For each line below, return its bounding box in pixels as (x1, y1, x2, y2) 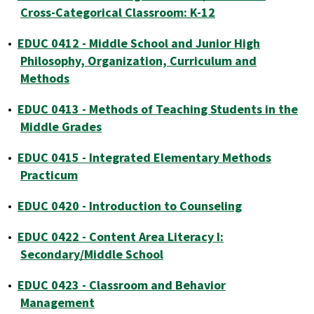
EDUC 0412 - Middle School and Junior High (18, 35, 260, 51)
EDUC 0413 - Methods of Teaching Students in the (18, 101, 298, 117)
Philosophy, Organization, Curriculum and (20, 53, 257, 69)
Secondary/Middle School (20, 246, 163, 262)
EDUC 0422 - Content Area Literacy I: (18, 228, 224, 245)
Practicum (20, 167, 78, 183)
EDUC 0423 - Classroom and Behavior (18, 277, 226, 293)
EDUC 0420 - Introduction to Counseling (18, 198, 242, 214)
